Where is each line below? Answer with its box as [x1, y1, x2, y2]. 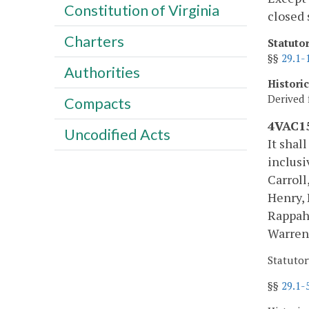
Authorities [63, 63, 140, 81]
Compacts [63, 94, 131, 112]
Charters [63, 32, 124, 50]
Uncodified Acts [63, 125, 170, 143]
